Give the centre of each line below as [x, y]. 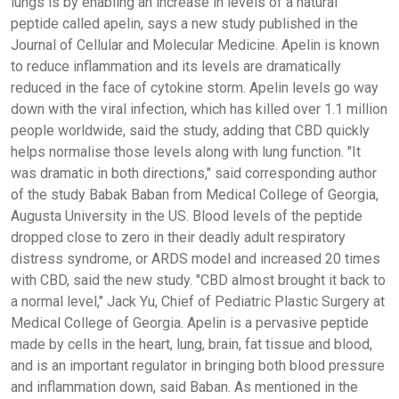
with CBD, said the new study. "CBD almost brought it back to [198, 280]
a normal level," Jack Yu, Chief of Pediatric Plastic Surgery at [198, 301]
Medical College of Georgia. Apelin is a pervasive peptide [190, 322]
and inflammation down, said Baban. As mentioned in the [184, 387]
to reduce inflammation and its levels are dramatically [176, 66]
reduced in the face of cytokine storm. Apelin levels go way [195, 87]
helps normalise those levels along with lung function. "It [186, 151]
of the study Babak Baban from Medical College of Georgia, [195, 194]
